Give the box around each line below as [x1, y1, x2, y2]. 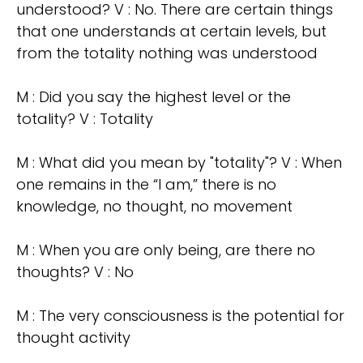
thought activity [16, 327, 130, 348]
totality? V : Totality [16, 109, 153, 130]
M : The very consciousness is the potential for [16, 305, 344, 327]
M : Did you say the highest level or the [16, 87, 291, 108]
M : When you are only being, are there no [16, 240, 315, 261]
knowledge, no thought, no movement [16, 196, 293, 217]
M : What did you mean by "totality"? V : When [16, 152, 342, 173]
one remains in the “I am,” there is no [16, 174, 276, 195]
